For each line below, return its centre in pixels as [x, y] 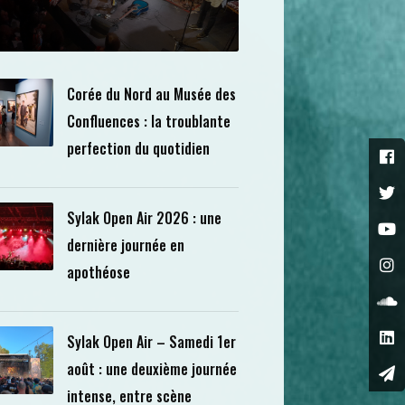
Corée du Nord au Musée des [151, 94]
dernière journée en [125, 245]
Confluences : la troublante [148, 121]
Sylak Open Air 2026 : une [144, 218]
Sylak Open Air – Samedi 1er [151, 342]
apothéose [98, 272]
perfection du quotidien [138, 148]
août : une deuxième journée [151, 369]
